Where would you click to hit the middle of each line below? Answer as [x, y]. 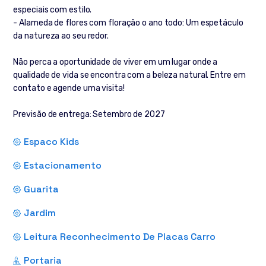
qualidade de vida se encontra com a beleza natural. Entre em [129, 75]
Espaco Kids [52, 142]
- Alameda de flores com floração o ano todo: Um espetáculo [128, 23]
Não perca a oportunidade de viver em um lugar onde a [115, 62]
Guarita [42, 189]
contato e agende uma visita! [69, 88]
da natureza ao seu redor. [61, 36]
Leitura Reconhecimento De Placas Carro [120, 237]
